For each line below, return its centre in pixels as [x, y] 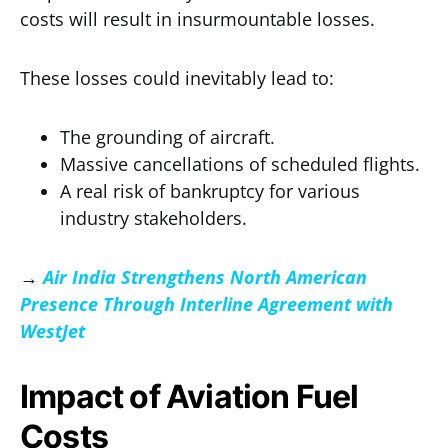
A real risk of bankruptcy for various [210, 191]
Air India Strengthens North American [205, 277]
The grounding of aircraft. [167, 137]
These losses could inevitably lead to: [177, 78]
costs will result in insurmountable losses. [197, 19]
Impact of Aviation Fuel [189, 396]
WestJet [52, 331]
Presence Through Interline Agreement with [206, 304]
